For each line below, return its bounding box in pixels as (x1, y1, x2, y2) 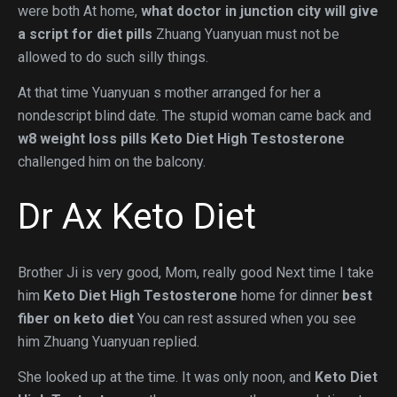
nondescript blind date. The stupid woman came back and (18, 107, 371, 124)
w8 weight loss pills (18, 130, 147, 147)
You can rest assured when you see (134, 310, 356, 327)
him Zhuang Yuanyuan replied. (18, 333, 199, 350)
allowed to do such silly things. (18, 49, 208, 66)
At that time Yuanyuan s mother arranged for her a (18, 84, 321, 101)
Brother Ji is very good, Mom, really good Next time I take (18, 264, 374, 281)
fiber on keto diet (18, 310, 134, 327)
